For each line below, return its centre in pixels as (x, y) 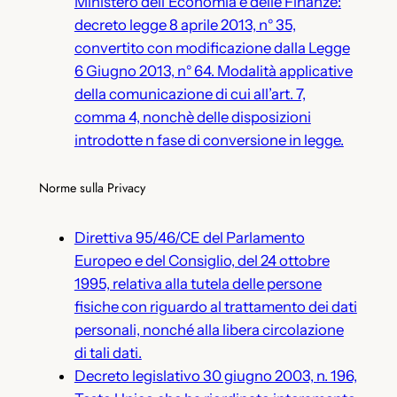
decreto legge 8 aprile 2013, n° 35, (185, 24)
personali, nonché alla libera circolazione (209, 329)
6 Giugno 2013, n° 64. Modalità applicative (213, 70)
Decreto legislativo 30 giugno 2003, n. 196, (215, 375)
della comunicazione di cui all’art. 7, (190, 93)
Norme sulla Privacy (92, 188)
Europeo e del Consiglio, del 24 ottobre (202, 260)
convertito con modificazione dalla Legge (212, 47)
